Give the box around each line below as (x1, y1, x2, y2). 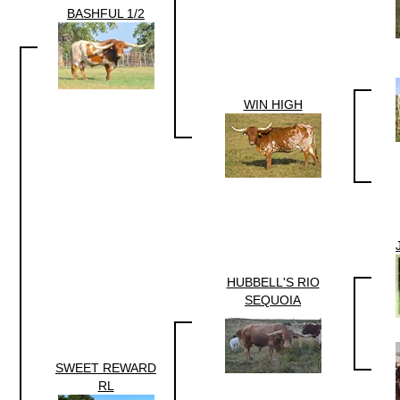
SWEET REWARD (55, 360, 156, 375)
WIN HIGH (243, 96, 303, 112)
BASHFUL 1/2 (67, 5, 145, 21)
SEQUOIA (245, 292, 301, 307)
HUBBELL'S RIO (226, 274, 320, 289)
